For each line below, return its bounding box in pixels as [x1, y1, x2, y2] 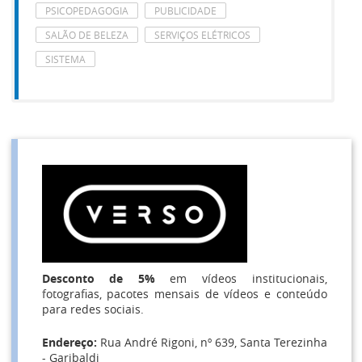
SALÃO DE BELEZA [44, 28, 128, 41]
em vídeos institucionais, [154, 271, 327, 286]
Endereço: [41, 335, 97, 350]
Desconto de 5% [41, 271, 155, 286]
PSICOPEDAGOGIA [44, 4, 128, 17]
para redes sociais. [41, 301, 147, 317]
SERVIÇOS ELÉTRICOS [154, 28, 250, 41]
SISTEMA [44, 53, 86, 65]
